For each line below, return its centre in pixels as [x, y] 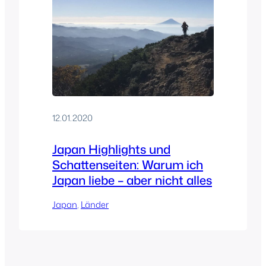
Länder [95, 204]
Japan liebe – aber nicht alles [132, 180]
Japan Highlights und [111, 149]
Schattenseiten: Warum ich [128, 164]
